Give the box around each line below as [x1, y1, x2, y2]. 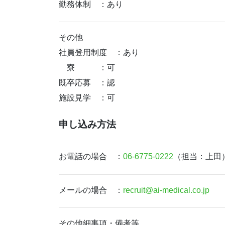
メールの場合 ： [59, 185, 123, 194]
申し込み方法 [59, 119, 116, 130]
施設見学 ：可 [59, 93, 115, 102]
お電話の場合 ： [59, 152, 123, 161]
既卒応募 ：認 [59, 78, 115, 87]
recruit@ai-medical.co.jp [123, 185, 209, 194]
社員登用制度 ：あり [59, 48, 139, 57]
